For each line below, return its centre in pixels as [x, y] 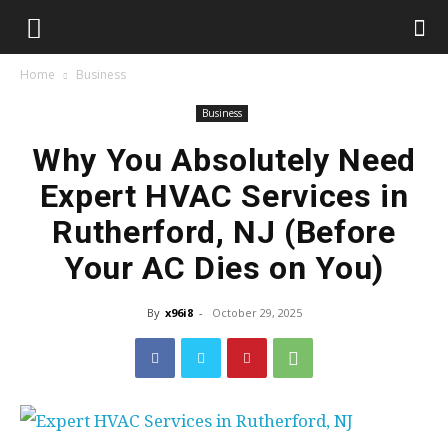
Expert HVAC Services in [224, 196]
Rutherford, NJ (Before [224, 232]
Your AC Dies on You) [224, 268]
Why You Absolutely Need [224, 160]
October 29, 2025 [256, 312]
